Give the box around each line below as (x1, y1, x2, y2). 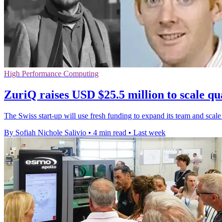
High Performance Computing (4, 69, 99, 78)
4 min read (93, 128, 126, 137)
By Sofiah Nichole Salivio (4, 128, 86, 137)
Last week (133, 128, 166, 137)
